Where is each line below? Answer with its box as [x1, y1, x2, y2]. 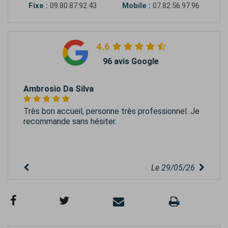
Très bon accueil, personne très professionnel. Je [23, 106, 199, 117]
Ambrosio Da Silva [23, 84, 94, 94]
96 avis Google [103, 56, 159, 67]
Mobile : [122, 1, 151, 11]
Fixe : [28, 1, 48, 11]
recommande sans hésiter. [23, 117, 117, 127]
